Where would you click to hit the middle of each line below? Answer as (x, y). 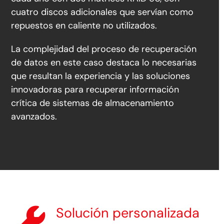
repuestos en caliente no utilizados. (84, 26)
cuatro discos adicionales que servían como (102, 12)
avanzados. (34, 117)
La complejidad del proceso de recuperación (104, 49)
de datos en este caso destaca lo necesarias (104, 63)
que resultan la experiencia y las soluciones (101, 76)
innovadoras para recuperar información (95, 90)
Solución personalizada (128, 212)
